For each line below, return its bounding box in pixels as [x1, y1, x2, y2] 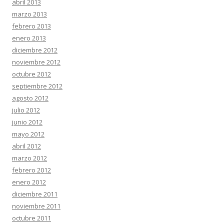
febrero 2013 [12, 21, 51, 30]
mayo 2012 [12, 129, 44, 138]
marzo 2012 [12, 153, 47, 162]
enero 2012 [12, 177, 46, 186]
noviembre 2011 [12, 201, 60, 210]
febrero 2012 [12, 165, 51, 174]
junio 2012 [12, 117, 42, 126]
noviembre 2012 [12, 57, 60, 66]
